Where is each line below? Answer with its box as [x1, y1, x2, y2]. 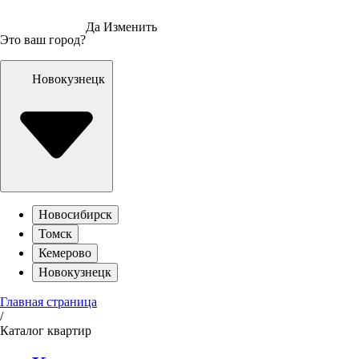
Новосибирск [38, 207, 112, 221]
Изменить [103, 19, 157, 34]
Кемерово [38, 245, 91, 260]
